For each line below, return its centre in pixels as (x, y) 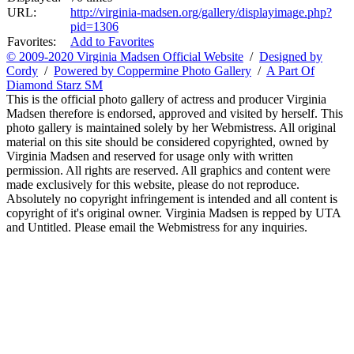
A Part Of (290, 70)
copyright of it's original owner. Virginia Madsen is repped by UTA (173, 213)
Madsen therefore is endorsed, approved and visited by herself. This (175, 113)
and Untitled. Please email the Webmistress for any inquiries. (157, 227)
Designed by (291, 56)
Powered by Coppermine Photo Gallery (153, 70)
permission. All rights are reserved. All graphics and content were (168, 170)
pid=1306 (94, 26)
